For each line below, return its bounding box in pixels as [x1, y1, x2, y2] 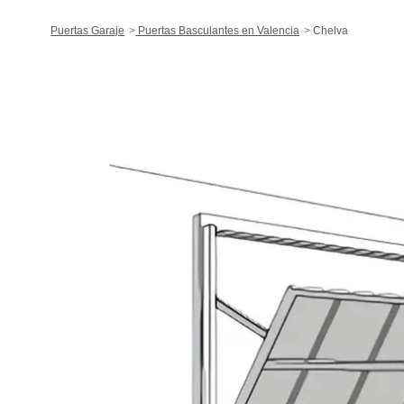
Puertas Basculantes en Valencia [135, 24, 300, 38]
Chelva [310, 24, 349, 38]
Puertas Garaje [50, 24, 125, 38]
